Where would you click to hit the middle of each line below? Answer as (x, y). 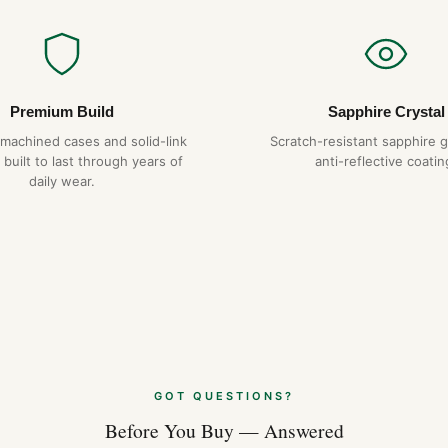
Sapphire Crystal (386, 112)
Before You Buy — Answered (224, 430)
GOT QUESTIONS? (224, 396)
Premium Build (62, 112)
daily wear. (62, 181)
